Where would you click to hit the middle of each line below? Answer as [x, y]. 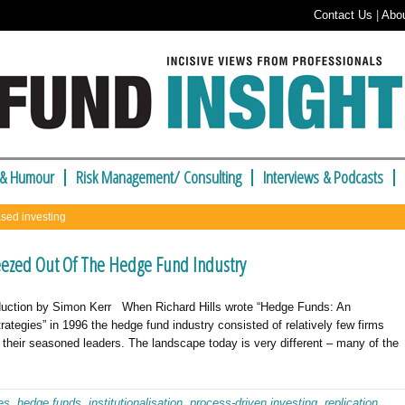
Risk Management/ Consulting [159, 177]
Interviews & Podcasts [323, 177]
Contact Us [343, 15]
